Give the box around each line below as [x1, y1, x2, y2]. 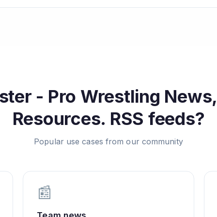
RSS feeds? [106, 108, 205, 129]
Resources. [12, 108, 106, 129]
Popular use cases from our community [34, 137, 183, 146]
